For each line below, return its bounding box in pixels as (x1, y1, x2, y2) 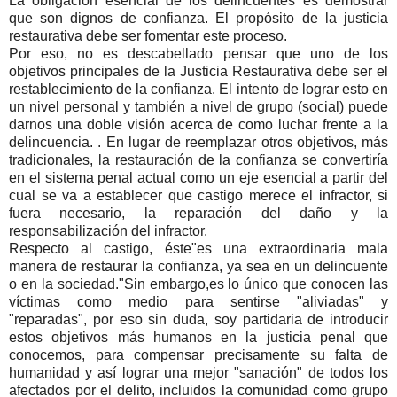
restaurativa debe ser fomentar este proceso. (9, 27, 287, 43)
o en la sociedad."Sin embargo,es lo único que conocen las (9, 276, 388, 292)
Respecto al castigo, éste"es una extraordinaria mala (9, 240, 388, 256)
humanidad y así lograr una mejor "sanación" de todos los (9, 364, 388, 380)
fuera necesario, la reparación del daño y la (9, 205, 388, 221)
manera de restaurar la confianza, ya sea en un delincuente (9, 258, 388, 274)
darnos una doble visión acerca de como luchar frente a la (9, 116, 388, 132)
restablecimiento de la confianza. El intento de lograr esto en (9, 81, 388, 97)
